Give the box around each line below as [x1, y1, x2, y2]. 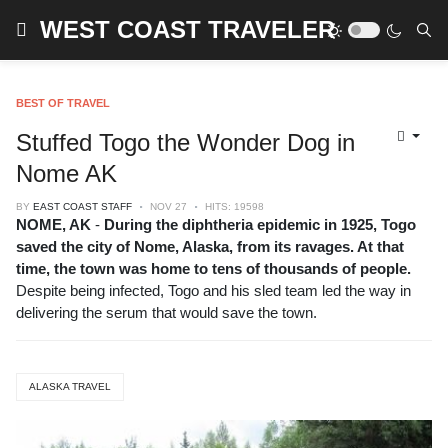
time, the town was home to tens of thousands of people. [16, 260, 411, 277]
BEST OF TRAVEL [16, 97, 110, 109]
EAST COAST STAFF [33, 201, 132, 212]
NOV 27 [150, 201, 190, 212]
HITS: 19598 [205, 201, 264, 212]
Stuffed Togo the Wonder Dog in [16, 129, 355, 156]
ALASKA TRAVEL [29, 381, 111, 392]
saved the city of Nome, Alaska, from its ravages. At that [16, 238, 404, 255]
